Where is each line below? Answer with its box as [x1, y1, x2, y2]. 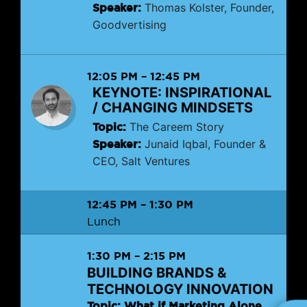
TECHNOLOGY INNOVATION [87, 281, 274, 297]
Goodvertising [93, 18, 167, 32]
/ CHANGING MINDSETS [93, 99, 253, 116]
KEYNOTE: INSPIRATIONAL [93, 84, 271, 101]
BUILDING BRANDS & [87, 265, 227, 281]
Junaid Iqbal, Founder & [141, 137, 266, 151]
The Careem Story [126, 120, 224, 134]
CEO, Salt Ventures [93, 154, 190, 168]
